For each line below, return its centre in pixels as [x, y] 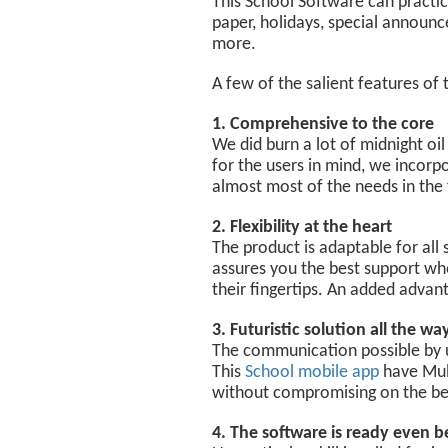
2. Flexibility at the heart [302, 227]
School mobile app [312, 372]
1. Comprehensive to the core [323, 124]
